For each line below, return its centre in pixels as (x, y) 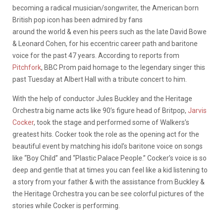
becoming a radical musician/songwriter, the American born (106, 8)
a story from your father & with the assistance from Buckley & (109, 182)
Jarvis (197, 111)
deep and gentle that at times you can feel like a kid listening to (110, 170)
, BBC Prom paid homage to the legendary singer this (123, 67)
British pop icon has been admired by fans (78, 20)
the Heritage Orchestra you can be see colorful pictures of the (108, 194)
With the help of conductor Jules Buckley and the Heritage (102, 99)
